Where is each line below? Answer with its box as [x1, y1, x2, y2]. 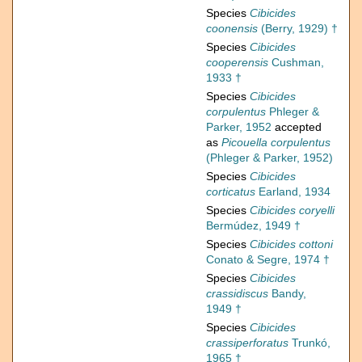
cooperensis [206, 56, 268, 69]
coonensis [206, 22, 258, 36]
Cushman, [268, 56, 324, 69]
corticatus [206, 185, 255, 199]
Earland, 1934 [255, 185, 330, 199]
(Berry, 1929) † [258, 22, 338, 36]
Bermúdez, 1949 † [206, 219, 301, 233]
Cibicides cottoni [250, 238, 333, 251]
